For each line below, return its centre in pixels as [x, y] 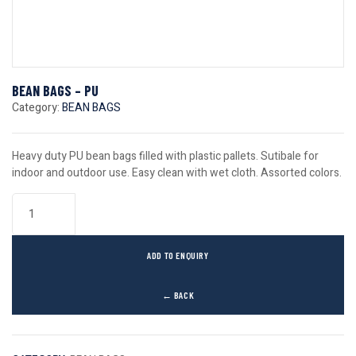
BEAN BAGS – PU [55, 91]
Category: [37, 108]
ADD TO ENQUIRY [178, 255]
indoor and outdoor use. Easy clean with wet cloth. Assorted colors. [177, 173]
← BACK [178, 295]
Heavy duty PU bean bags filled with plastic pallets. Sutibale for [165, 156]
